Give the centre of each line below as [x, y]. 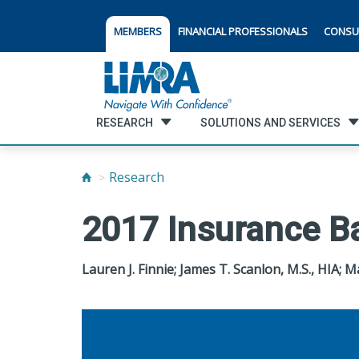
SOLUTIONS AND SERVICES [270, 122]
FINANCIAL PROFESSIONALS [243, 31]
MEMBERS [138, 31]
